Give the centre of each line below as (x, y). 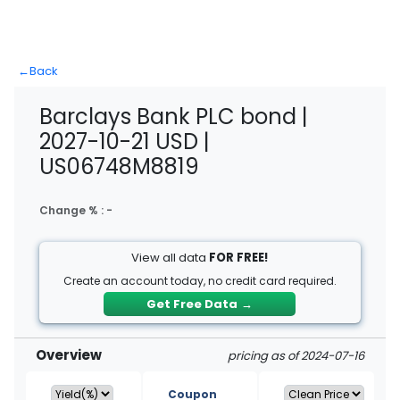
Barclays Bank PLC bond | (174, 117)
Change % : (73, 210)
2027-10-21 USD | (125, 142)
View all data (171, 258)
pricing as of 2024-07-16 (296, 356)
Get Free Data (192, 304)
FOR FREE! (239, 258)
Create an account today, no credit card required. (200, 281)
